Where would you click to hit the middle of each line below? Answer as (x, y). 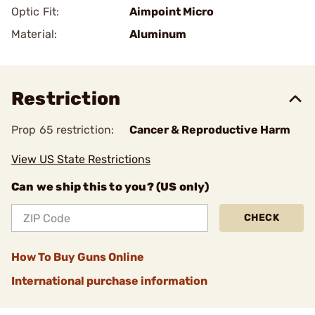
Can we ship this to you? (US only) (110, 187)
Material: (34, 34)
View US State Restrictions (81, 159)
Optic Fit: (35, 12)
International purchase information (109, 281)
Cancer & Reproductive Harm (210, 130)
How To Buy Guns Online (78, 257)
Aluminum (158, 34)
